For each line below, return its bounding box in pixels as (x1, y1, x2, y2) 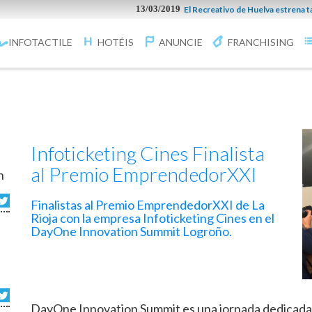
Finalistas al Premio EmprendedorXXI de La (31, 197, 265, 212)
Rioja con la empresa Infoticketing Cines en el (31, 210, 274, 226)
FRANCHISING (228, 36, 294, 48)
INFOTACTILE (8, 36, 72, 48)
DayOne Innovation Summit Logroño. (31, 224, 232, 239)
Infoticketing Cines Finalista (31, 141, 265, 165)
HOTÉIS (97, 36, 134, 48)
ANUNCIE (159, 36, 203, 48)
